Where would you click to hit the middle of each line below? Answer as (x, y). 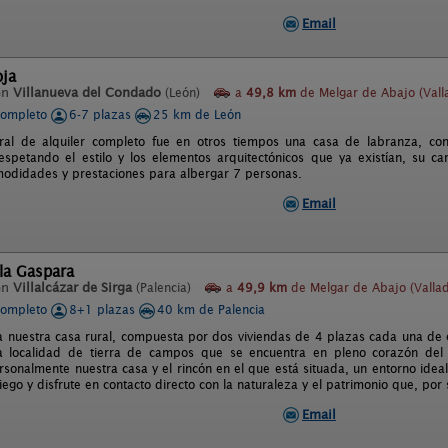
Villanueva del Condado (87, 92)
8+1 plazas (104, 309)
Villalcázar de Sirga (72, 287)
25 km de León (197, 114)
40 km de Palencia (211, 309)
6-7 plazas (102, 114)
